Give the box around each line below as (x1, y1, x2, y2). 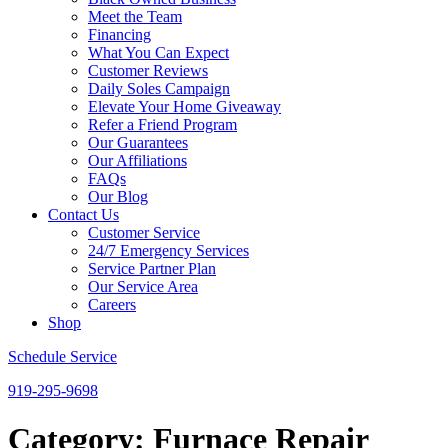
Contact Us (48, 206, 119, 223)
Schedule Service (8, 348, 117, 365)
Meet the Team (88, 8, 182, 25)
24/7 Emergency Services (88, 242, 249, 259)
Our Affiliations (88, 152, 187, 169)
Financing (88, 26, 151, 43)
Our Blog (88, 188, 148, 205)
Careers (88, 296, 136, 313)
